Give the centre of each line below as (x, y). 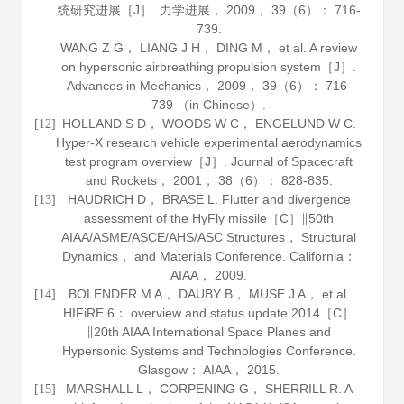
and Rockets (121, 180)
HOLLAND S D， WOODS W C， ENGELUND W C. (209, 124)
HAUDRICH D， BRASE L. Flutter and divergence (209, 199)
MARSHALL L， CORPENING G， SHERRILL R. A (209, 389)
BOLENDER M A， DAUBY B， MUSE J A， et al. (209, 294)
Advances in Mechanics (133, 86)
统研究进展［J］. (108, 10)
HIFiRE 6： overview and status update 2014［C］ (209, 313)
